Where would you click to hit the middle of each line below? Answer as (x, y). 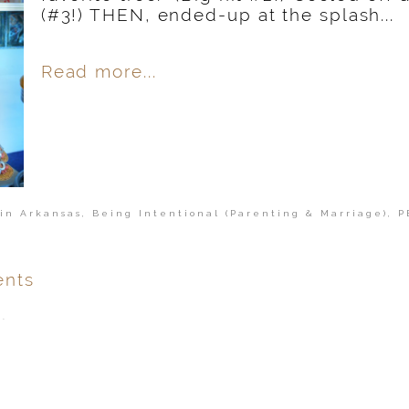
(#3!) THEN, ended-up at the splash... (218, 15)
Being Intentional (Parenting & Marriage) (240, 213)
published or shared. (92, 349)
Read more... (99, 72)
